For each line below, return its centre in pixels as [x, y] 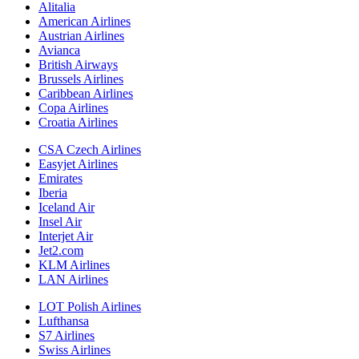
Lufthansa [64, 321]
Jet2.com [61, 250]
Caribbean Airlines [86, 93]
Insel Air [60, 221]
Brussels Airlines [81, 79]
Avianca [59, 50]
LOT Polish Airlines [90, 306]
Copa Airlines [73, 107]
